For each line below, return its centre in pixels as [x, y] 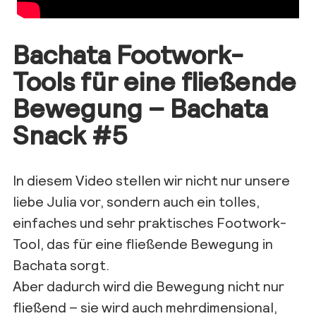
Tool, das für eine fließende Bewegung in [143, 243]
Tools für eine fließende [154, 80]
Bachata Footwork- [128, 53]
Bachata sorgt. [61, 264]
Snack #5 [70, 134]
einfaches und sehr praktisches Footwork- [150, 222]
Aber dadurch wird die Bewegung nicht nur [148, 285]
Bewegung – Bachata [140, 107]
